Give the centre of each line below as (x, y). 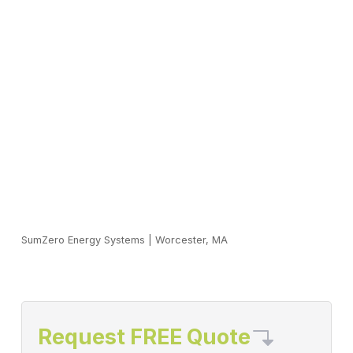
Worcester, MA (191, 240)
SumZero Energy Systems (83, 240)
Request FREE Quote (144, 337)
